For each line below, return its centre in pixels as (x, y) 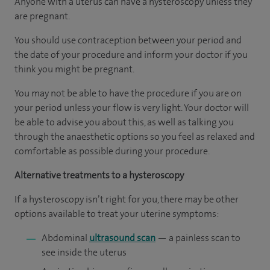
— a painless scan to (198, 238)
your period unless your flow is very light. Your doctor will (132, 108)
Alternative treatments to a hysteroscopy (99, 175)
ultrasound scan (122, 238)
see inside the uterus (84, 252)
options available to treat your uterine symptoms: (117, 214)
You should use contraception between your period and (128, 40)
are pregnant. (42, 16)
